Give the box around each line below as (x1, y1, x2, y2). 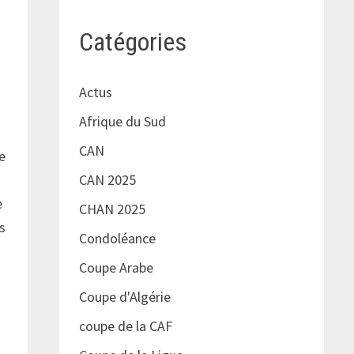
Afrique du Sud (78, 112, 166, 131)
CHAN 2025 (78, 200, 145, 219)
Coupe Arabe (78, 258, 153, 277)
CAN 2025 (78, 171, 136, 190)
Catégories (78, 26, 186, 57)
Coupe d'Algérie (78, 288, 171, 307)
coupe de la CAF (78, 317, 172, 336)
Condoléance (78, 229, 156, 248)
